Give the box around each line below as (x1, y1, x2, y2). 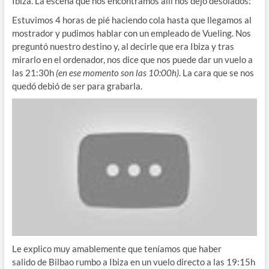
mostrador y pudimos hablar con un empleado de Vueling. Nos (11, 27, 251, 38)
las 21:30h (11, 67, 56, 78)
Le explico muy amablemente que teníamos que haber (11, 243, 222, 255)
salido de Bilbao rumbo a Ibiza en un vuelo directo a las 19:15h (11, 256, 255, 268)
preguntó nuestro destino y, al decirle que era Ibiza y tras (11, 40, 234, 52)
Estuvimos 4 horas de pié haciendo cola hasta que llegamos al (11, 14, 252, 25)
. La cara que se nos (178, 67, 254, 78)
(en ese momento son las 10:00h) (55, 67, 179, 78)
